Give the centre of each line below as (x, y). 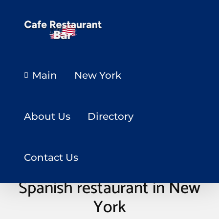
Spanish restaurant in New (109, 188)
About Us (47, 116)
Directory (111, 116)
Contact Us (51, 157)
